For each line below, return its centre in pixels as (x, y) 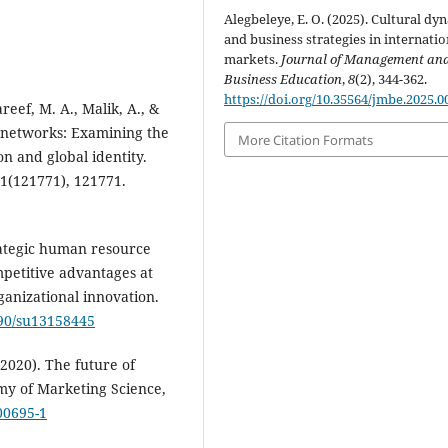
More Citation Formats (306, 139)
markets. (253, 59)
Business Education (283, 79)
